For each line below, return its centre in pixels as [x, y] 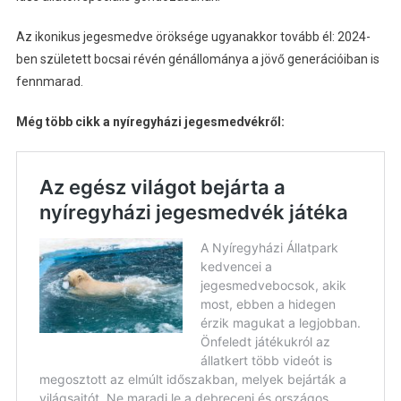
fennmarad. [49, 82]
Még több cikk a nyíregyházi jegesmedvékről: [150, 122]
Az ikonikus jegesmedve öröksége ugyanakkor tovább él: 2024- [193, 37]
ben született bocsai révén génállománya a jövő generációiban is [197, 60]
